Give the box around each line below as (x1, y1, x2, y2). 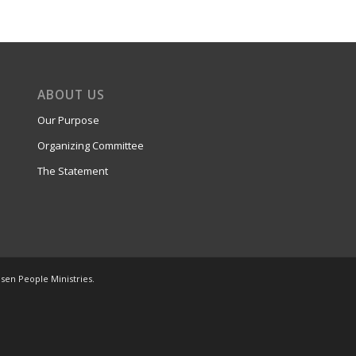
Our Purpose (37, 113, 99, 128)
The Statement (37, 164, 108, 179)
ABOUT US (37, 87, 105, 104)
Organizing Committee (37, 138, 144, 153)
